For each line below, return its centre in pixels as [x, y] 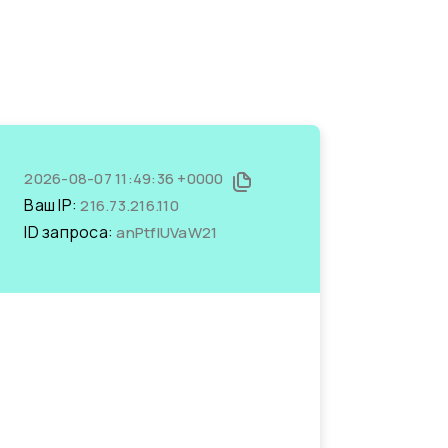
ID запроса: [70, 232]
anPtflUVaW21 [167, 232]
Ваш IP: [52, 205]
